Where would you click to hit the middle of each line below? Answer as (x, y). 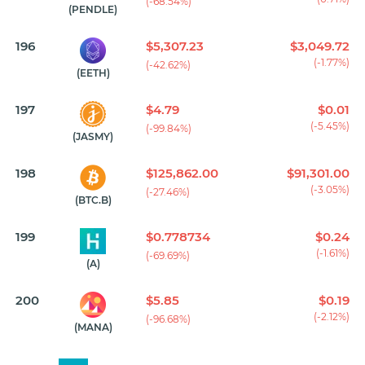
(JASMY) (93, 137)
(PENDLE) (93, 10)
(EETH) (93, 73)
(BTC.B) (93, 200)
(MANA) (93, 328)
